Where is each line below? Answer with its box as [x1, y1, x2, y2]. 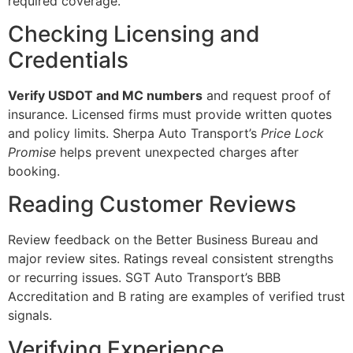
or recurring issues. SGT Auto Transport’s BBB [8, 269, 281, 286]
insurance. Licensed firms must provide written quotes [8, 106, 332, 122]
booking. [8, 162, 60, 179]
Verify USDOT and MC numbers [8, 87, 203, 103]
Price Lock [261, 124, 324, 141]
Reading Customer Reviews [8, 191, 296, 218]
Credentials [8, 46, 128, 73]
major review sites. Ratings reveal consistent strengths [8, 251, 333, 267]
